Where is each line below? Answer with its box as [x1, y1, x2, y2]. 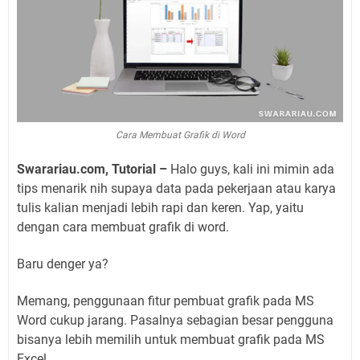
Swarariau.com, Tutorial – [17, 162, 170, 177]
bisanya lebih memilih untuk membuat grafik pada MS [17, 332, 325, 347]
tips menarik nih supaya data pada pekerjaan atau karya [17, 181, 336, 196]
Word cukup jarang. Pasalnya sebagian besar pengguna [17, 313, 333, 328]
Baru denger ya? [17, 256, 108, 272]
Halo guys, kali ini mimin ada [170, 162, 334, 177]
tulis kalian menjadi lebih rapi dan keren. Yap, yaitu [17, 200, 304, 215]
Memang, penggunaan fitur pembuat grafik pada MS [17, 293, 314, 309]
